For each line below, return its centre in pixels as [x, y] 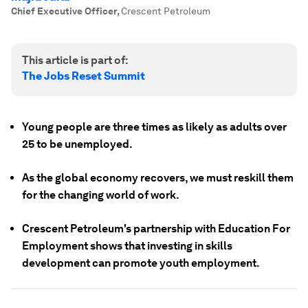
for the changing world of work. [101, 195]
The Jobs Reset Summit [84, 76]
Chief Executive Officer [64, 11]
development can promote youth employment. [141, 263]
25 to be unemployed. [77, 144]
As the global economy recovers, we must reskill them [158, 178]
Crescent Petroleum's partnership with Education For [156, 229]
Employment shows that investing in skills [127, 246]
